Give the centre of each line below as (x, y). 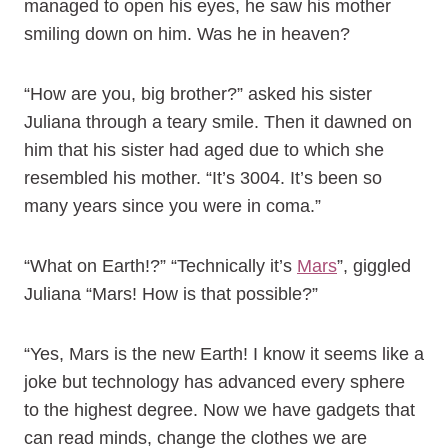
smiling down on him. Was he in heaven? (187, 34)
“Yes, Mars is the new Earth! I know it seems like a (224, 354)
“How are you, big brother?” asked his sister (198, 94)
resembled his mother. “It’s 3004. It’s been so (203, 178)
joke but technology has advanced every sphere (214, 382)
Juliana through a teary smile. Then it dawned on (218, 122)
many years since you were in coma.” (172, 206)
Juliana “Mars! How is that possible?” (171, 294)
